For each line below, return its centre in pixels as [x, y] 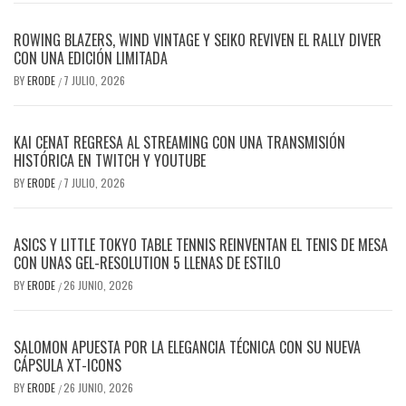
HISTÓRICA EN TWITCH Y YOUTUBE [110, 161]
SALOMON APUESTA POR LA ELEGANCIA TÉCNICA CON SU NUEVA [187, 348]
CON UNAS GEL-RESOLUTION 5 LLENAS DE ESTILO [147, 263]
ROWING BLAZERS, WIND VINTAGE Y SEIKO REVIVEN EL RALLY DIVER [198, 40]
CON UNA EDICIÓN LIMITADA [91, 58]
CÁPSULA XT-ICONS [68, 366]
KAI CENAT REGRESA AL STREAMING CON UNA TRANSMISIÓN [179, 143]
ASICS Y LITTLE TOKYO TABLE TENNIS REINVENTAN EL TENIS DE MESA [201, 245]
